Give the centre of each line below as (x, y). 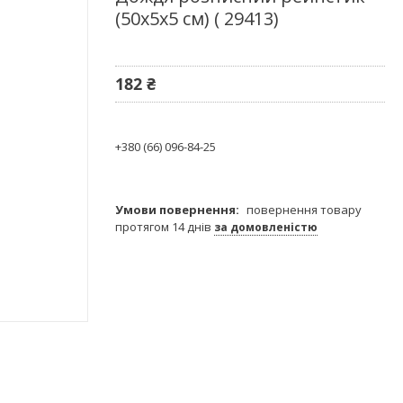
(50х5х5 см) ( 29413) (197, 18)
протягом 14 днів (165, 226)
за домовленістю (266, 227)
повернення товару (304, 209)
